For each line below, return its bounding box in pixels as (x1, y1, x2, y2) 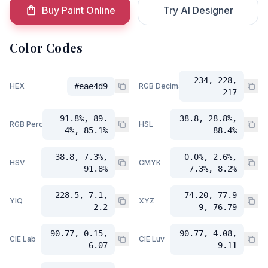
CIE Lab (10, 234, 36, 243)
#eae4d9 (74, 81, 108, 91)
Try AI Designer (163, 4, 233, 16)
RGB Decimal (139, 81, 184, 90)
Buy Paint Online (41, 4, 115, 16)
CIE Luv (139, 234, 165, 243)
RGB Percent (10, 120, 54, 129)
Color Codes (10, 39, 83, 56)
